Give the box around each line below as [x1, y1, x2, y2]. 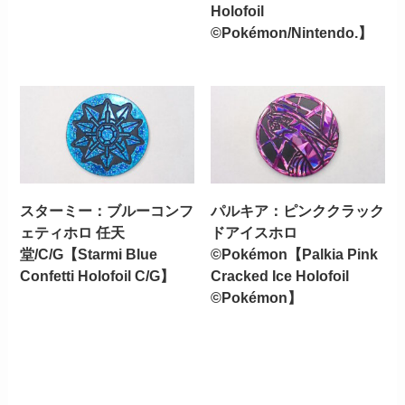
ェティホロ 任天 [20, 224, 126, 241]
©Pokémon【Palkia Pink [210, 246, 378, 263]
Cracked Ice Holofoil [210, 268, 349, 285]
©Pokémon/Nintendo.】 [210, 24, 372, 41]
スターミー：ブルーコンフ [20, 202, 194, 220]
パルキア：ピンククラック [210, 202, 384, 220]
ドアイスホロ [210, 224, 297, 241]
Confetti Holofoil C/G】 [20, 268, 175, 285]
